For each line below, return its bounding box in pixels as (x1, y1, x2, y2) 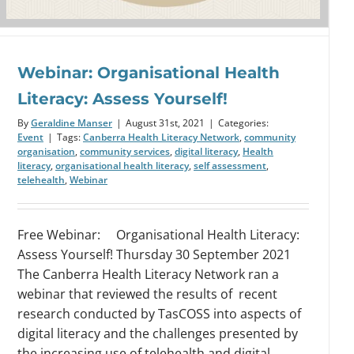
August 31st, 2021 (126, 115, 205, 130)
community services (80, 144, 170, 158)
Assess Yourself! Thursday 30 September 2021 (17, 245, 291, 263)
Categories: (218, 115, 269, 130)
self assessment (194, 158, 266, 172)
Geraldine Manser (31, 115, 112, 130)
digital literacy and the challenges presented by (17, 324, 298, 342)
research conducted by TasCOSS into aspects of (17, 304, 301, 322)
